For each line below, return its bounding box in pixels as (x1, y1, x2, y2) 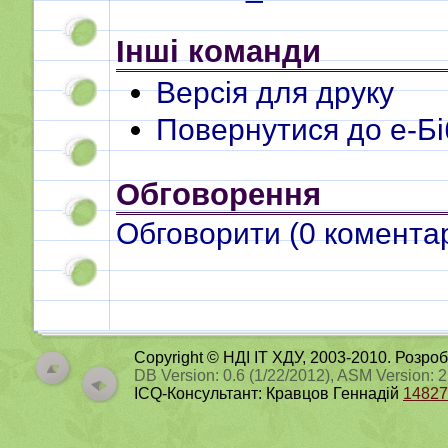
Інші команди (116, 34, 321, 69)
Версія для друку (156, 76, 394, 109)
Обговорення (116, 177, 321, 212)
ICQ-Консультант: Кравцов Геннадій (134, 385, 403, 402)
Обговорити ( (116, 217, 299, 250)
